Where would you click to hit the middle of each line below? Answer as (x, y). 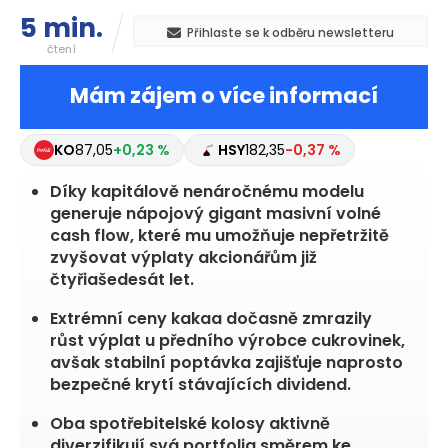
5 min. (61, 28)
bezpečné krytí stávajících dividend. (200, 385)
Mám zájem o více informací (224, 96)
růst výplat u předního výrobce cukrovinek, (227, 341)
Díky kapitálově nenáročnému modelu (207, 192)
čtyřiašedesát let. (122, 280)
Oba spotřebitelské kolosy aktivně (190, 424)
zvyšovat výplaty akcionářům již (183, 258)
